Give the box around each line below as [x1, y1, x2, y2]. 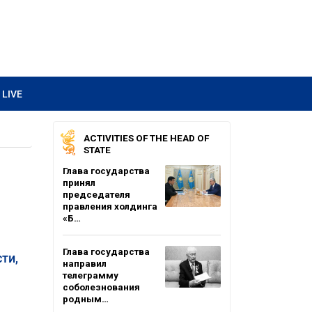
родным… [63, 293, 109, 304]
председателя [63, 189, 130, 200]
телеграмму [63, 270, 118, 281]
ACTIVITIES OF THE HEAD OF [84, 132, 209, 143]
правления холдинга [63, 201, 157, 212]
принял [63, 177, 95, 188]
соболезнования [63, 281, 140, 292]
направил [63, 258, 107, 269]
